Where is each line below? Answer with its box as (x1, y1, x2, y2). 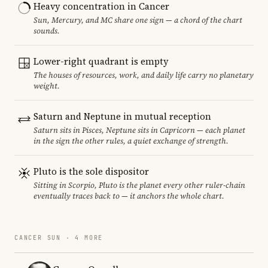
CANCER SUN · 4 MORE (14, 233, 103, 242)
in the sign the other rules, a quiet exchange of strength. (33, 135, 229, 146)
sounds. (33, 25, 60, 36)
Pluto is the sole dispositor (33, 165, 149, 178)
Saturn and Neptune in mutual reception (33, 109, 211, 123)
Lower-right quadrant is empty (33, 54, 169, 68)
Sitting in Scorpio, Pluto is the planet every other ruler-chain (33, 179, 245, 190)
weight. (33, 80, 60, 91)
